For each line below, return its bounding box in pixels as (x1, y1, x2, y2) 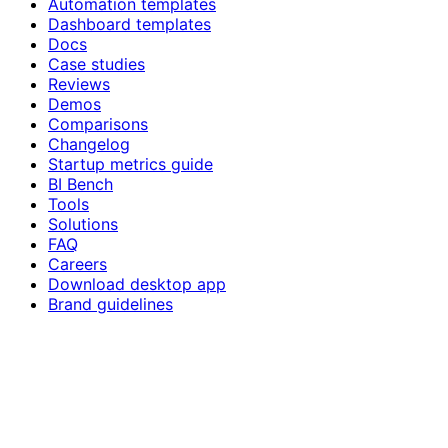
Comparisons (48, 113, 148, 134)
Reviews (48, 73, 110, 94)
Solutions (48, 213, 118, 234)
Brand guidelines (48, 293, 173, 314)
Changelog (48, 133, 130, 154)
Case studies (48, 53, 145, 74)
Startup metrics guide (48, 153, 213, 174)
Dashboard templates (48, 13, 211, 34)
